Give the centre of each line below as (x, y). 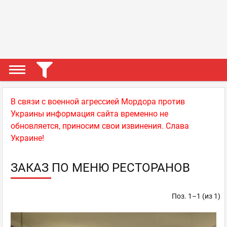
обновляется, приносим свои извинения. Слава (100, 126)
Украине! (27, 138)
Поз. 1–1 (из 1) (196, 196)
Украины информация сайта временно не (89, 114)
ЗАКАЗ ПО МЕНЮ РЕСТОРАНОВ (100, 168)
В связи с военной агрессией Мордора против (98, 102)
